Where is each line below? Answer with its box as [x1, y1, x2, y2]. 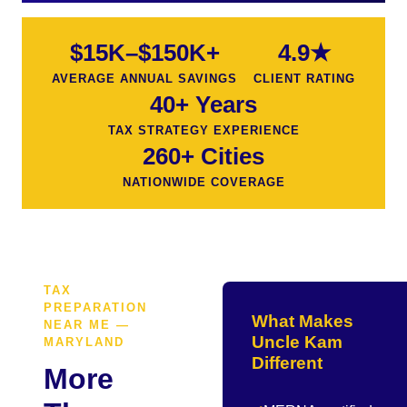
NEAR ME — [44, 318, 130, 332]
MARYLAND [44, 335, 124, 349]
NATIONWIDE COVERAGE [122, 175, 285, 189]
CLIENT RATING [253, 72, 355, 85]
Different [252, 353, 323, 372]
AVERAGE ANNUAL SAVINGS [52, 72, 237, 85]
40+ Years [150, 92, 257, 117]
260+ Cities [143, 144, 264, 169]
